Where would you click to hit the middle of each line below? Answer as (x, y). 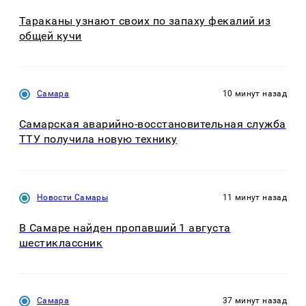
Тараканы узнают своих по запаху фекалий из (145, 20)
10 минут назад (254, 94)
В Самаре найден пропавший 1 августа (125, 227)
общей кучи (51, 36)
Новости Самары (73, 197)
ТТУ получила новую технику (98, 139)
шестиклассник (61, 242)
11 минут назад (254, 197)
